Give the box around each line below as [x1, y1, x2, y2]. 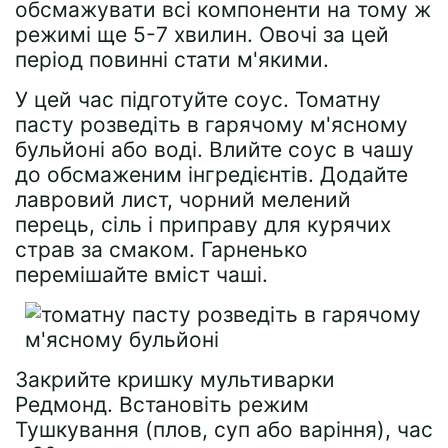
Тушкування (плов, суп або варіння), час [15, 416, 433, 442]
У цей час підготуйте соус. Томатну [15, 86, 381, 112]
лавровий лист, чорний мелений [15, 186, 351, 212]
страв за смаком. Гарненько [15, 236, 308, 262]
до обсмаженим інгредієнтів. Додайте [15, 161, 408, 187]
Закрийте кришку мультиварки [15, 366, 335, 392]
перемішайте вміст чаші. [15, 261, 268, 287]
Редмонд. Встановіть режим [15, 391, 309, 417]
